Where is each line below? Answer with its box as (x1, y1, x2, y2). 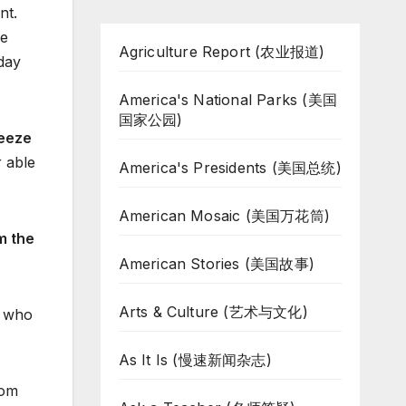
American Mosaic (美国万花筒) (118, 207, 331, 225)
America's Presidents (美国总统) (118, 159, 342, 177)
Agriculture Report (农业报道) (118, 43, 325, 61)
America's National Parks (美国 (118, 91, 338, 109)
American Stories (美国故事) (118, 255, 315, 273)
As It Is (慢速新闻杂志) (118, 351, 272, 369)
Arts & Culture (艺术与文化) (118, 303, 308, 321)
